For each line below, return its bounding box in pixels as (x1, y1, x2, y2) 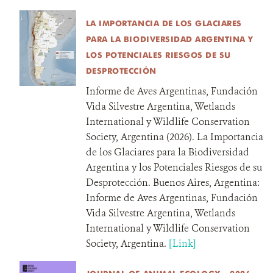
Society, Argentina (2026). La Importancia (85, 130, 263, 143)
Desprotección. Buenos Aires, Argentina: (85, 176, 260, 189)
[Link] (168, 237, 196, 250)
